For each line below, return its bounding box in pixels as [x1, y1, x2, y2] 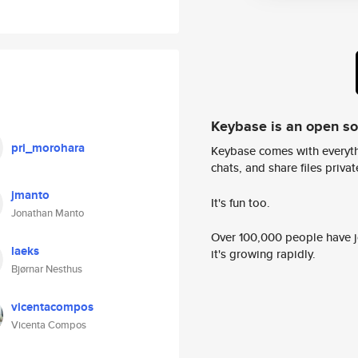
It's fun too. [211, 193, 270, 211]
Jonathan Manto [11, 205, 84, 221]
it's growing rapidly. [211, 245, 316, 263]
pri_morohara [11, 139, 85, 157]
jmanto [11, 186, 50, 204]
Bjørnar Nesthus [11, 261, 82, 276]
